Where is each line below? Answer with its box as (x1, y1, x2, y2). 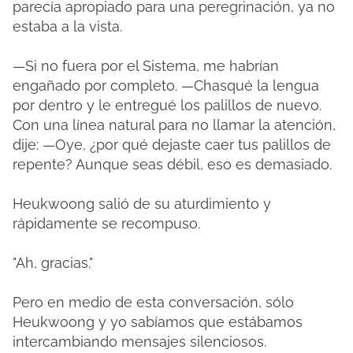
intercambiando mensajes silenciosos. (13, 333, 266, 350)
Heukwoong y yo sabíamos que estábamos (13, 314, 303, 330)
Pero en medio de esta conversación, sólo (13, 294, 294, 310)
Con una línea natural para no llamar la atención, (13, 117, 336, 133)
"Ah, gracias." (13, 255, 93, 271)
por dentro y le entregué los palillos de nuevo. (13, 97, 321, 113)
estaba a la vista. (13, 18, 122, 35)
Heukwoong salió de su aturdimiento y (13, 195, 271, 212)
